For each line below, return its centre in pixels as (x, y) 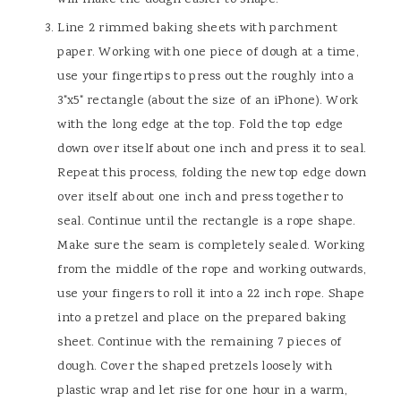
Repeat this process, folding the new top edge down (212, 174)
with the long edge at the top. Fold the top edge (200, 125)
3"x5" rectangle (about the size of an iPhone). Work (208, 101)
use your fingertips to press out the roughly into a (206, 77)
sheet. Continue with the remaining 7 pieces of (200, 343)
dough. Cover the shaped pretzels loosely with (195, 367)
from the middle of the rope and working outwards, (212, 270)
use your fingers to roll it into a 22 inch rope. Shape (211, 294)
